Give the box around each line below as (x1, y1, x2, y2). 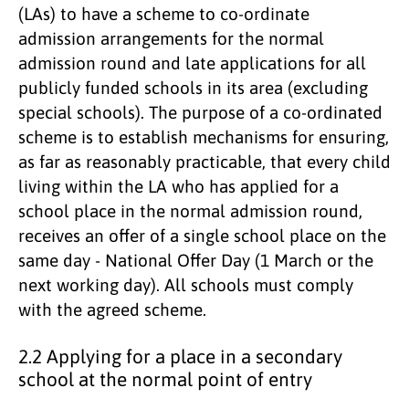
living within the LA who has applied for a (18, 175, 339, 196)
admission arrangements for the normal (18, 27, 324, 48)
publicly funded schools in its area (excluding (18, 77, 368, 98)
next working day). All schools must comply (18, 274, 353, 295)
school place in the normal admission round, (18, 200, 362, 221)
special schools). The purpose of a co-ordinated (18, 101, 383, 122)
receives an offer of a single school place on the (18, 225, 386, 246)
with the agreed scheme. (18, 299, 206, 320)
